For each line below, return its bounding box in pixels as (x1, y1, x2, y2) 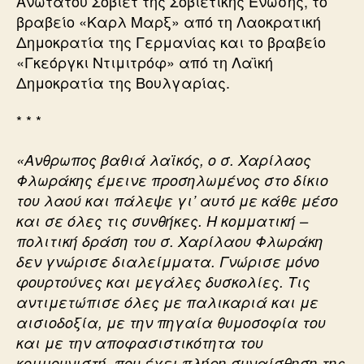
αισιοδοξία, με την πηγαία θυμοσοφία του (16, 311, 326, 332)
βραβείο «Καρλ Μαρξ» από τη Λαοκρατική (16, 10, 321, 32)
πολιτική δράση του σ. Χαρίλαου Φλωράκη (16, 230, 323, 251)
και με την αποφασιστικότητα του (16, 331, 263, 353)
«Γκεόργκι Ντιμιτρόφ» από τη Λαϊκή (16, 50, 273, 72)
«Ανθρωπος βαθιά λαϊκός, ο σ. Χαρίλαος (16, 149, 311, 170)
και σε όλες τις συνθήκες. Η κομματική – (16, 210, 308, 231)
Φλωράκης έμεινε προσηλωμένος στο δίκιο (16, 169, 328, 190)
